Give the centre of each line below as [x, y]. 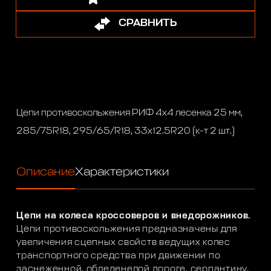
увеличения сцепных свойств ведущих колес [123, 243]
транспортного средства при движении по [119, 256]
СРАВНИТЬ [147, 24]
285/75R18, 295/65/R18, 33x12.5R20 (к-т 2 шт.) [126, 131]
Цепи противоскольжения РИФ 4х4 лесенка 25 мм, [130, 113]
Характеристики [122, 172]
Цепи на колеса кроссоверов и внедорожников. [134, 216]
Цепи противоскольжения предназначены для [127, 229]
